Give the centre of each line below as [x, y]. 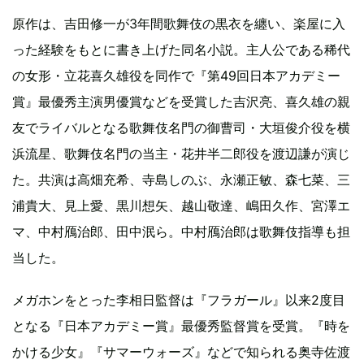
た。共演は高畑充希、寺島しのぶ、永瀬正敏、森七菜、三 [181, 180]
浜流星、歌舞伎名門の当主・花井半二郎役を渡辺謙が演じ [181, 154]
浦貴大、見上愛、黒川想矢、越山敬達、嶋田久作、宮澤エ [181, 206]
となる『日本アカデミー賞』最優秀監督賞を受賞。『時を [181, 326]
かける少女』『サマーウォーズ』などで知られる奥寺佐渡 [181, 352]
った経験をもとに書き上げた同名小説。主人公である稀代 [181, 50]
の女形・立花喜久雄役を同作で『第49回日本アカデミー [176, 76]
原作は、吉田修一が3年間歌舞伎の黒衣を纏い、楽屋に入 [179, 24]
